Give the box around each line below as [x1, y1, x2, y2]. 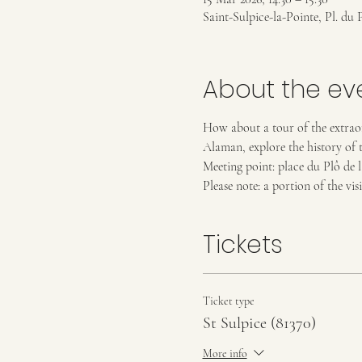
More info [202, 346, 247, 360]
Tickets [202, 228, 283, 262]
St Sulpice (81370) [202, 314, 316, 333]
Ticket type [202, 294, 255, 308]
